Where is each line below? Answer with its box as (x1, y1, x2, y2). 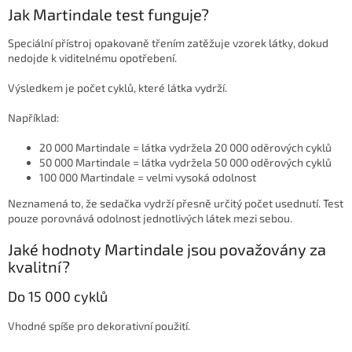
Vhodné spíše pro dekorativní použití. (8, 319, 190, 333)
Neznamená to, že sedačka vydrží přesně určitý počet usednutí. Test (8, 196, 343, 211)
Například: (8, 111, 59, 125)
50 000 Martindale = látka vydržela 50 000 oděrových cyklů (39, 156, 332, 170)
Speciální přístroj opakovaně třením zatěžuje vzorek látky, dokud (8, 36, 328, 50)
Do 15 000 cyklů (8, 288, 108, 306)
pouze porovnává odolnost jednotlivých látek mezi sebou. (8, 211, 292, 225)
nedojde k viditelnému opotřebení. (8, 51, 177, 65)
